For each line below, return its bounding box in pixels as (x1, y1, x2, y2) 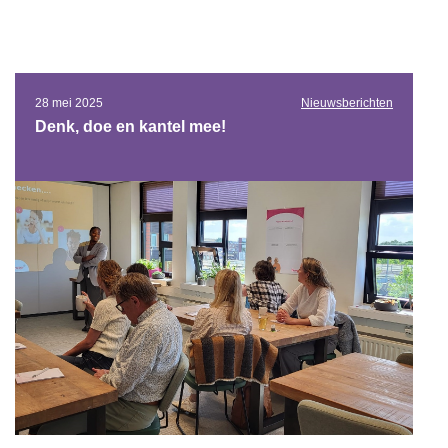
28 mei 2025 (35, 96, 103, 111)
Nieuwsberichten (301, 96, 393, 111)
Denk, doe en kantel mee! (35, 118, 226, 136)
